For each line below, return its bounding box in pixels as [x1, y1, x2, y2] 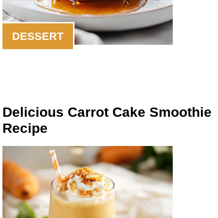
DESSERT [12, 30, 63, 42]
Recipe [2, 121, 48, 136]
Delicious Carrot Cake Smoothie [2, 105, 212, 120]
